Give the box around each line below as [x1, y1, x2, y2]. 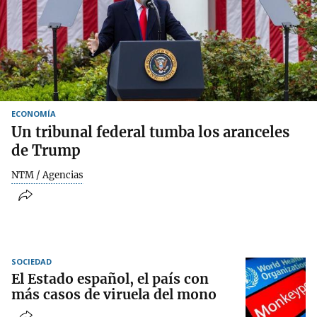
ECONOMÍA [11, 108, 56, 119]
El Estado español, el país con [11, 270, 209, 288]
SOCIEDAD [11, 256, 52, 267]
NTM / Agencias [11, 168, 83, 181]
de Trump [11, 141, 81, 159]
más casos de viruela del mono [11, 286, 217, 304]
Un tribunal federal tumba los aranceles [11, 122, 289, 141]
